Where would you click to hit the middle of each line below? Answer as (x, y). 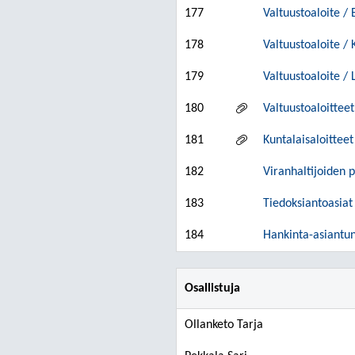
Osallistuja (212, 288)
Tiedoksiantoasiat (308, 204)
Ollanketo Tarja (224, 325)
